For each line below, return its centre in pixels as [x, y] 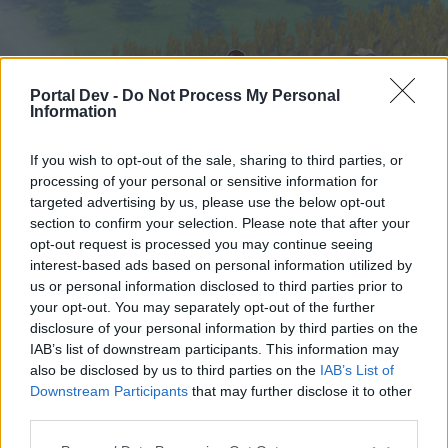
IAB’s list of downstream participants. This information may [214, 348]
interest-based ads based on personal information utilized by [221, 264]
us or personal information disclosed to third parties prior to [216, 285]
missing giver [87, 330]
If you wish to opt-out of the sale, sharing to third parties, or [216, 159]
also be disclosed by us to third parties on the [175, 369]
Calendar [215, 208]
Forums [125, 208]
